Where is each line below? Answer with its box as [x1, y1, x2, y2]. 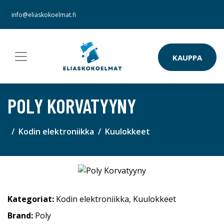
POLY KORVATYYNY [7, 93, 136, 117]
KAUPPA [172, 52, 202, 62]
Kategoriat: [7, 193, 54, 205]
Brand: [7, 210, 35, 221]
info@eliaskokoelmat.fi [11, 10, 76, 19]
